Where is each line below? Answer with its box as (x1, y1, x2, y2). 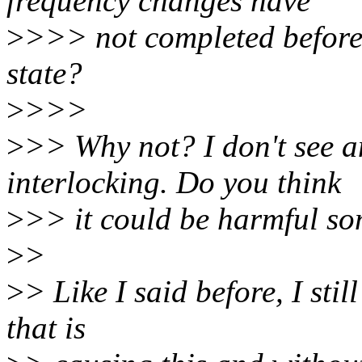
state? (6, 56, 82, 91)
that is (6, 310, 86, 346)
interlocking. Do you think (6, 165, 341, 200)
